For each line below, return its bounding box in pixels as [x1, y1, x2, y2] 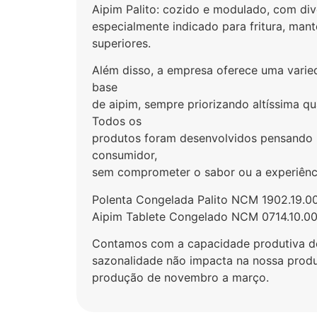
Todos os [92, 114, 142, 129]
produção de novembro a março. [92, 270, 270, 284]
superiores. [92, 35, 151, 50]
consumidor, [92, 148, 158, 163]
